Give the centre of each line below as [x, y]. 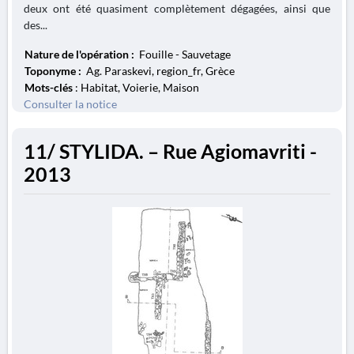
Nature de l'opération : [81, 54]
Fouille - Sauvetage [184, 54]
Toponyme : [54, 71]
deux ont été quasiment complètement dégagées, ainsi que [177, 8]
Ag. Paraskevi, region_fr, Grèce [159, 71]
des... [36, 25]
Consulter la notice [70, 104]
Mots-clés [49, 87]
